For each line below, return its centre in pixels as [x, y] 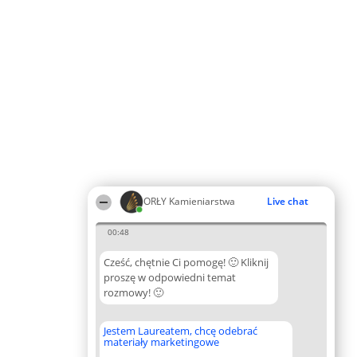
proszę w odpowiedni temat [170, 277]
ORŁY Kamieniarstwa [189, 201]
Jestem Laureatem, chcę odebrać [180, 331]
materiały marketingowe [161, 342]
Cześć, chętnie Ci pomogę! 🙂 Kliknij [186, 262]
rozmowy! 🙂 [133, 292]
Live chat [288, 201]
